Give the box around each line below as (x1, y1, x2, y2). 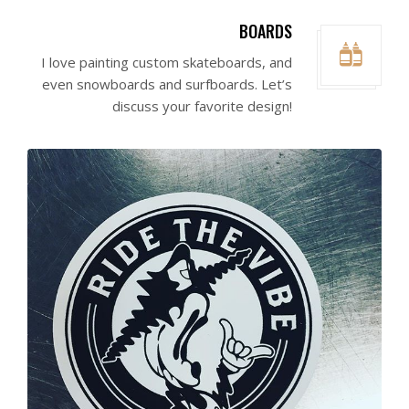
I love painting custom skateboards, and (41, 53, 292, 72)
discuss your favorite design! (112, 97, 292, 116)
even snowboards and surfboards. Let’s (42, 75, 292, 94)
